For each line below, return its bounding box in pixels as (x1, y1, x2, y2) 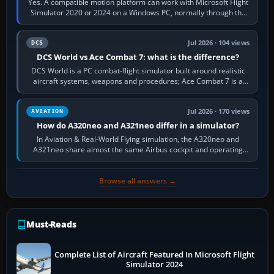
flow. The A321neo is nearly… (88, 155, 188, 166)
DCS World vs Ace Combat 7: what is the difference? (37, 51, 240, 63)
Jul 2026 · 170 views (188, 107, 250, 116)
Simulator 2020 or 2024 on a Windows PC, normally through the (30, 7, 246, 18)
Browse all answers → (98, 176, 176, 187)
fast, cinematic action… (99, 86, 177, 97)
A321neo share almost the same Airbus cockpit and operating (33, 144, 243, 155)
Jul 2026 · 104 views (188, 39, 250, 48)
